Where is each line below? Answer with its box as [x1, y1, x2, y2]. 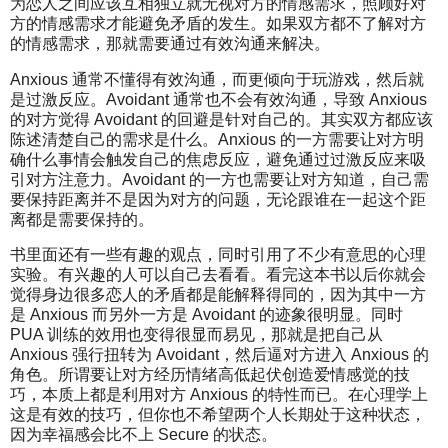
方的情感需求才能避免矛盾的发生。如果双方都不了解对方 [10, 14, 426, 32]
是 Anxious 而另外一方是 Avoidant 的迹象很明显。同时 [10, 306, 403, 324]
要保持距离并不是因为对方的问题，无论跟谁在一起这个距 [10, 190, 426, 208]
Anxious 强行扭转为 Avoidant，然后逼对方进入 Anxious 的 [10, 346, 429, 364]
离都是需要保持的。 [10, 210, 154, 228]
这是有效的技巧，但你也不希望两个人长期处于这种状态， [10, 406, 426, 424]
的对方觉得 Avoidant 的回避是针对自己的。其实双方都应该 [10, 110, 433, 128]
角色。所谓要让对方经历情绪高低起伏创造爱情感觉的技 [10, 366, 410, 384]
